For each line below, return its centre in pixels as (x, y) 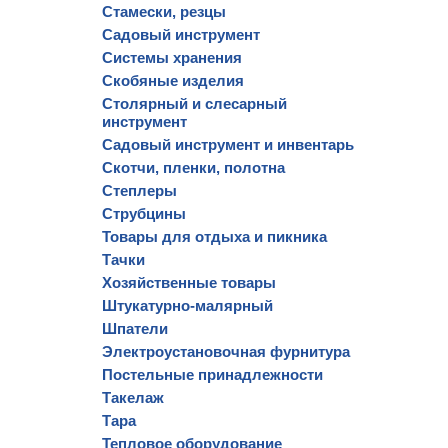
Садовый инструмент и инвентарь (228, 144)
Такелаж (133, 397)
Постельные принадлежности (212, 374)
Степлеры (139, 190)
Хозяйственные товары (189, 282)
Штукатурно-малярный (187, 305)
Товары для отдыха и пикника (214, 236)
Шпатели (135, 328)
